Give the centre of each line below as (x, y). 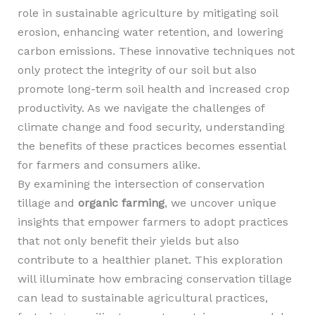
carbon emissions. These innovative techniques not (156, 51)
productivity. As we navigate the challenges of (141, 108)
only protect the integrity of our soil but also (137, 70)
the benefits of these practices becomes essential (151, 146)
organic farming (121, 203)
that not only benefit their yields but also (128, 241)
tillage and (47, 203)
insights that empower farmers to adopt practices (153, 222)
